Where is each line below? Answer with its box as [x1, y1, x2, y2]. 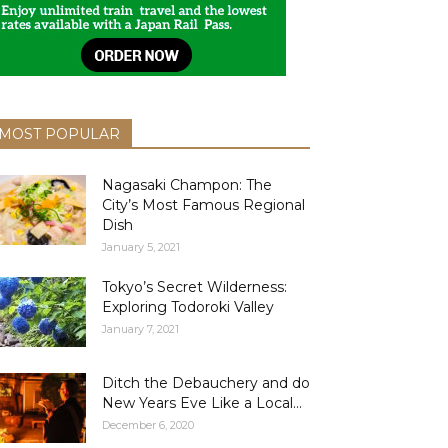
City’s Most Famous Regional [102, 196, 305, 214]
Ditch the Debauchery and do [102, 374, 310, 392]
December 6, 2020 [102, 418, 194, 432]
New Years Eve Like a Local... [102, 394, 302, 412]
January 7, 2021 [102, 322, 179, 336]
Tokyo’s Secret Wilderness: [102, 278, 287, 296]
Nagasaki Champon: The [102, 176, 272, 194]
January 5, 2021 [102, 240, 180, 254]
